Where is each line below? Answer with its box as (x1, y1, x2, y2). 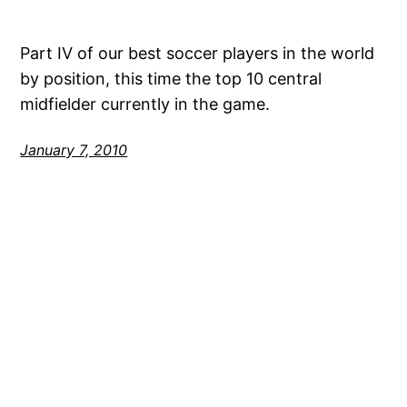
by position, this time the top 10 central (20, 68, 323, 88)
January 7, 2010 (20, 140, 128, 159)
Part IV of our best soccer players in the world (20, 43, 375, 63)
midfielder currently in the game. (20, 94, 271, 114)
